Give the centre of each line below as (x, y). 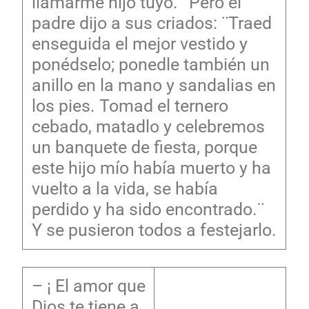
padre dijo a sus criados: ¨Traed (151, 23)
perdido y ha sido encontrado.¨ (148, 209)
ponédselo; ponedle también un (150, 64)
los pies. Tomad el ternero (130, 106)
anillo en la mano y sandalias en (153, 85)
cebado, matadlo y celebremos (148, 126)
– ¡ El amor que (88, 286)
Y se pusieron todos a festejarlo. (154, 230)
